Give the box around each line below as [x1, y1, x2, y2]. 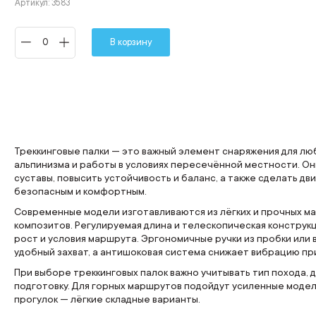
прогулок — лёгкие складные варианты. [14, 293, 201, 305]
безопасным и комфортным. [14, 185, 147, 197]
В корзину [109, 37, 152, 48]
